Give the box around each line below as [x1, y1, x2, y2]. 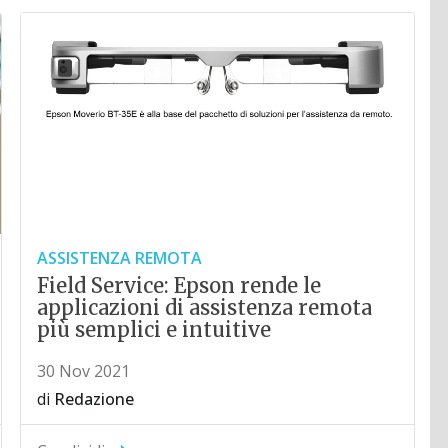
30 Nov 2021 [37, 360, 131, 383]
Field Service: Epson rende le [37, 273, 322, 299]
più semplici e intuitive [37, 317, 272, 343]
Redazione [54, 388, 135, 411]
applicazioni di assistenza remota [37, 295, 373, 321]
